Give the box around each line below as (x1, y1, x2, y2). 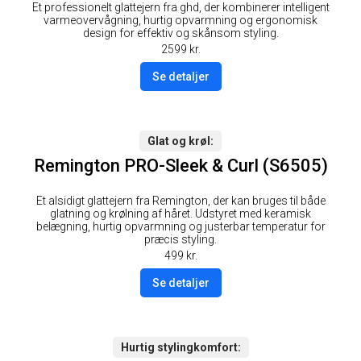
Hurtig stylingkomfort (120, 340, 238, 354)
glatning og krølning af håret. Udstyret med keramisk (50, 206, 311, 220)
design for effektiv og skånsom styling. (82, 27, 279, 40)
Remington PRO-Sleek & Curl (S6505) (33, 156, 328, 176)
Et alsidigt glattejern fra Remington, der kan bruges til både (35, 193, 326, 207)
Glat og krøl (147, 135, 210, 148)
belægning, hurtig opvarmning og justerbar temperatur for (35, 219, 326, 233)
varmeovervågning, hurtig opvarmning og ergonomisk (44, 14, 317, 27)
